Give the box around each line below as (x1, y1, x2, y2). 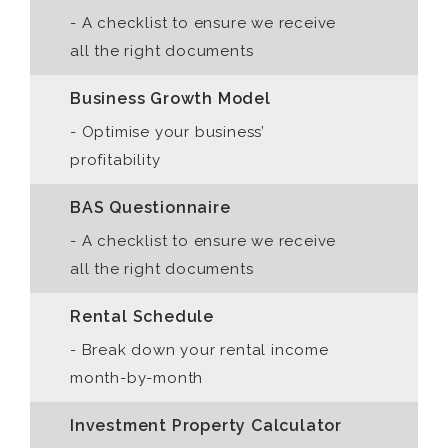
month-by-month (70, 369, 204, 387)
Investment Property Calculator (70, 416, 342, 435)
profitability (70, 151, 161, 169)
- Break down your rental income (70, 341, 329, 359)
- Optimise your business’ (70, 123, 266, 141)
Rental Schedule (70, 307, 214, 326)
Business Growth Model (70, 89, 271, 108)
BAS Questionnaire (70, 198, 231, 217)
